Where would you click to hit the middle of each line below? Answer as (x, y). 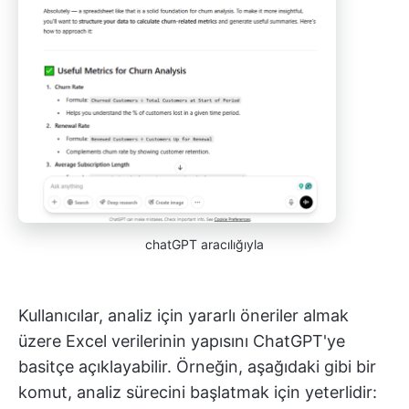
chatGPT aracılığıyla (204, 245)
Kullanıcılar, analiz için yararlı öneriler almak (184, 316)
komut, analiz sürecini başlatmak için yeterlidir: (198, 393)
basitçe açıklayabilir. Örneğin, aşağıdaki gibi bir (197, 367)
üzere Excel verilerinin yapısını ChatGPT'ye (182, 341)
